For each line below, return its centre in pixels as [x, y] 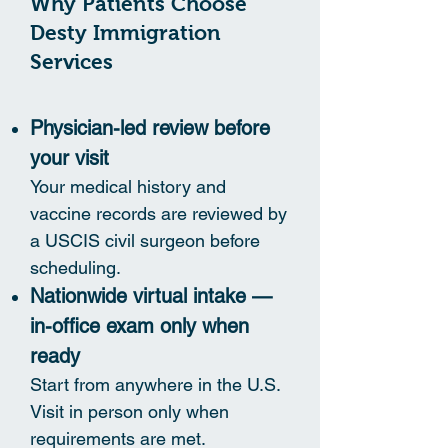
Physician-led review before [150, 127]
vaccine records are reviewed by [158, 213]
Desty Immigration [125, 32]
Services [71, 61]
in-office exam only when [139, 325]
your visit [69, 157]
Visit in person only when [129, 411]
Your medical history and [128, 186]
